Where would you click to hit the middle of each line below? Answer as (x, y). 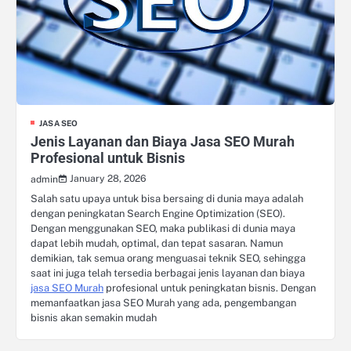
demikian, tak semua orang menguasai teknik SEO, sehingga (168, 258)
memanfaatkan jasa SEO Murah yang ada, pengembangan (163, 302)
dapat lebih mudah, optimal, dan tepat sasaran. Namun (157, 243)
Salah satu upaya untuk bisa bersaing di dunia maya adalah (167, 198)
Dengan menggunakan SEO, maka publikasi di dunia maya (163, 228)
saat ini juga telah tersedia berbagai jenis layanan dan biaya (168, 273)
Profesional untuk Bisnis (108, 157)
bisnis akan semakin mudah (94, 317)
